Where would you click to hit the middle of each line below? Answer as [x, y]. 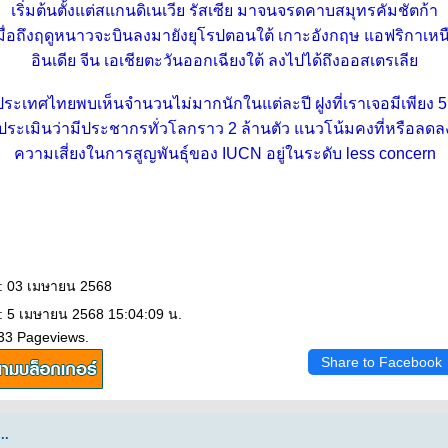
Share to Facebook [381, 362]
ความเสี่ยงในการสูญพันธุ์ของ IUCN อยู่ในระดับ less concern [224, 153]
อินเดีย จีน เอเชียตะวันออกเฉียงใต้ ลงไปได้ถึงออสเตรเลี [224, 60]
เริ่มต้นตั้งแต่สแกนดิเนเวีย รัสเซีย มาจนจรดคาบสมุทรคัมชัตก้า [224, 10]
